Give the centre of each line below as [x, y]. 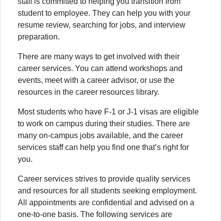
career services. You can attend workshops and [100, 68]
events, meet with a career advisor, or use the [96, 80]
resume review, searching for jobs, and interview [102, 25]
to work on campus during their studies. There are [104, 123]
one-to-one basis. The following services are [95, 214]
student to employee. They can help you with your [104, 13]
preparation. [39, 37]
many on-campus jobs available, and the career [100, 135]
